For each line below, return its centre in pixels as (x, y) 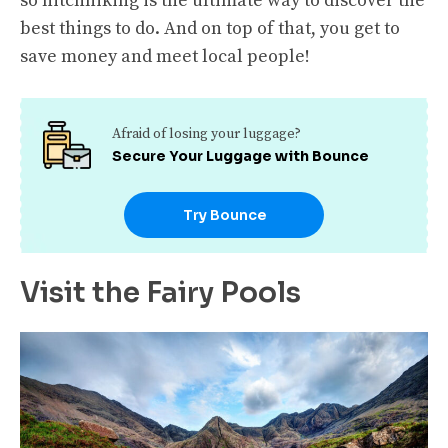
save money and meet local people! (165, 57)
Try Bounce (224, 215)
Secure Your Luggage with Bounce (240, 156)
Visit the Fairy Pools (160, 293)
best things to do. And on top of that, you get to (210, 29)
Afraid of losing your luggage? (206, 134)
